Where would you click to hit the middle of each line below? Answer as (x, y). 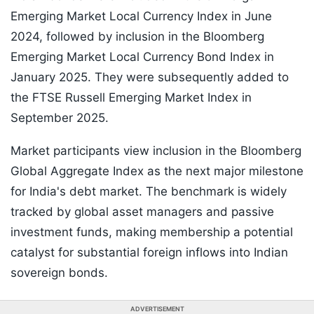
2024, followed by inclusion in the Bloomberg (137, 37)
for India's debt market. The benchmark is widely (149, 192)
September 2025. (60, 118)
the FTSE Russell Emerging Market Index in (131, 98)
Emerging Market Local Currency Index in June (141, 16)
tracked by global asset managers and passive (142, 212)
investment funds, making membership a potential (152, 232)
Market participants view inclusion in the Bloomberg (156, 151)
